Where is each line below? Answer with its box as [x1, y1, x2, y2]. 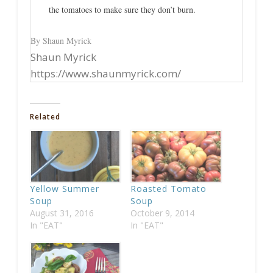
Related [29, 111, 60, 122]
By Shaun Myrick [30, 34, 91, 46]
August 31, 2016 [29, 207, 94, 219]
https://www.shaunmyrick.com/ [30, 66, 181, 80]
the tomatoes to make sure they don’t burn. [48, 3, 196, 15]
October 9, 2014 [130, 207, 194, 219]
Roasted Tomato [130, 183, 207, 195]
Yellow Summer [29, 183, 99, 195]
